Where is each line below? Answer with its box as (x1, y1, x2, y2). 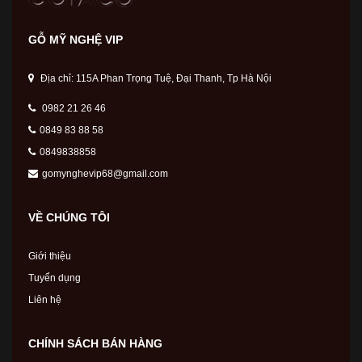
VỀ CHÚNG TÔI (28, 210, 110, 224)
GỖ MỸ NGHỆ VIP (28, 32, 123, 46)
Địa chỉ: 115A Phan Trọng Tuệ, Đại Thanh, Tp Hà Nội (38, 72, 271, 84)
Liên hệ (28, 293, 61, 305)
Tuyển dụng (28, 271, 81, 284)
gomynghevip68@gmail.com (42, 167, 168, 179)
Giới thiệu (28, 250, 71, 262)
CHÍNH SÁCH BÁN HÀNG (28, 336, 162, 350)
